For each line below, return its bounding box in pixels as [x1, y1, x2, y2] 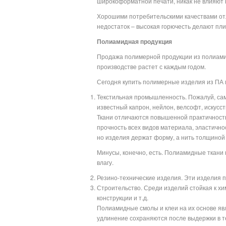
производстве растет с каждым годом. [97, 62, 206, 71]
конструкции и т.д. [97, 193, 148, 202]
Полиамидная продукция [97, 37, 172, 46]
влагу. [97, 158, 114, 166]
